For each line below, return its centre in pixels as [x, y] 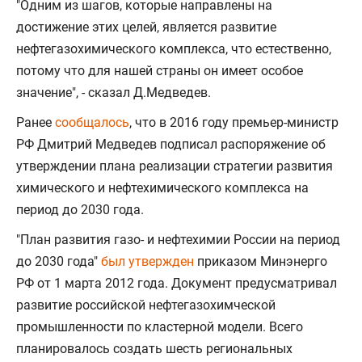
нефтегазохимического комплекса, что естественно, [174, 49]
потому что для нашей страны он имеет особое [160, 71]
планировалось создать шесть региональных [154, 349]
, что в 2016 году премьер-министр [234, 122]
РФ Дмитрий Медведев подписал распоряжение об [171, 144]
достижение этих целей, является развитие [146, 27]
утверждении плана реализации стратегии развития [175, 166]
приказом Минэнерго [262, 261]
